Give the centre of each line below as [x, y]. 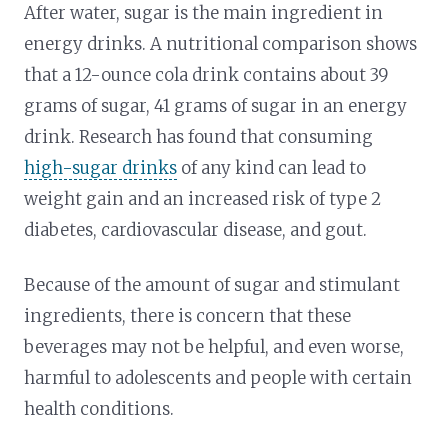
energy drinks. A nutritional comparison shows [221, 43]
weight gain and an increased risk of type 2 [203, 198]
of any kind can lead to [272, 167]
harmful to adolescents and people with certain [218, 377]
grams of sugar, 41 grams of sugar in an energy [216, 105]
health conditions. [99, 408]
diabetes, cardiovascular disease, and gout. [196, 229]
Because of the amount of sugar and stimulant [212, 284]
